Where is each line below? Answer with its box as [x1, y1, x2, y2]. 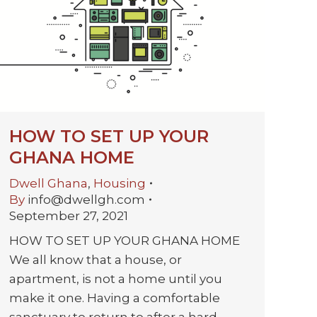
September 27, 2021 [9, 208, 128, 223]
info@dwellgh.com [28, 192, 145, 207]
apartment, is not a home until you [9, 271, 222, 286]
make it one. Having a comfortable [9, 290, 220, 305]
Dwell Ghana [9, 175, 88, 190]
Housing [93, 175, 146, 190]
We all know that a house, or [9, 252, 182, 267]
